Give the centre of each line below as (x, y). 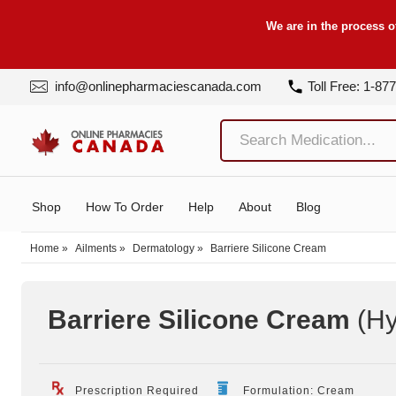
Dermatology (164, 248)
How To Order (125, 206)
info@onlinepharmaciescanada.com (156, 86)
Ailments (96, 248)
